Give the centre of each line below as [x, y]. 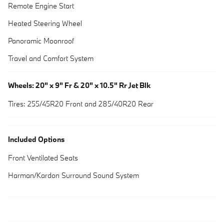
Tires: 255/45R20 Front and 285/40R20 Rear [81, 104]
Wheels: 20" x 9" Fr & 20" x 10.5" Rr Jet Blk [79, 85]
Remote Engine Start [41, 6]
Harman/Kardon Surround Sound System [73, 175]
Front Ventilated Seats [43, 158]
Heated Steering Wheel [45, 23]
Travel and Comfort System [51, 58]
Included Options [36, 139]
